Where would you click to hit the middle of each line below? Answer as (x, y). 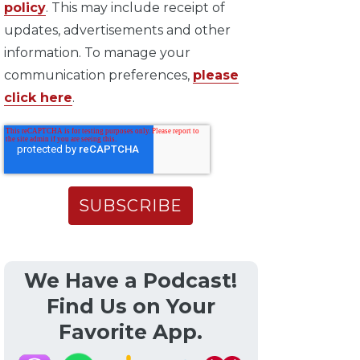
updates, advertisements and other (117, 31)
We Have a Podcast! (131, 281)
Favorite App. (131, 332)
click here (38, 98)
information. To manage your (97, 53)
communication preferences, (98, 76)
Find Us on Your (131, 307)
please (215, 76)
